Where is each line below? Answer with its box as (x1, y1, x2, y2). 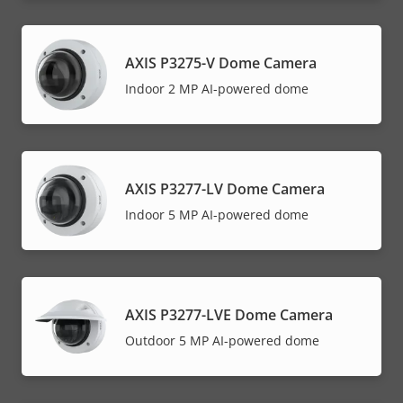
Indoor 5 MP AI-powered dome (125, 206, 309, 224)
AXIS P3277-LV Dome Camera (125, 179, 325, 200)
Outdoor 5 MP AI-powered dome (125, 332, 319, 350)
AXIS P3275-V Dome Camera (125, 53, 317, 74)
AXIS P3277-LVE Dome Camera (125, 305, 333, 326)
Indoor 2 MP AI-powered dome (125, 80, 309, 98)
